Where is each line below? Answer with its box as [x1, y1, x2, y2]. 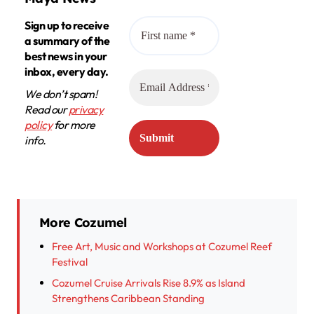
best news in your [25, 48, 107, 63]
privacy [68, 102, 104, 116]
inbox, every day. [25, 64, 109, 78]
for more [52, 117, 95, 132]
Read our [25, 102, 69, 116]
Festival [52, 254, 88, 268]
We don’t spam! [25, 86, 97, 101]
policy [25, 117, 53, 132]
